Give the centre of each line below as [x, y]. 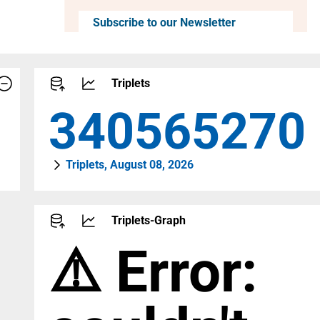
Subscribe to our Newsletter [164, 23]
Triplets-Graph [149, 221]
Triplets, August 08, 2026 [130, 165]
